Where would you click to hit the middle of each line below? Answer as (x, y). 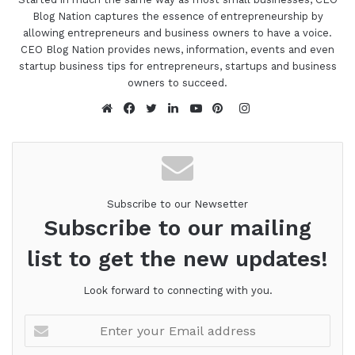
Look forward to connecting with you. (177, 290)
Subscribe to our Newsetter (177, 204)
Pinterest (248, 127)
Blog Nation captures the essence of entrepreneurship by (177, 16)
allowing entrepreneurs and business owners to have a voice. (177, 32)
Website (133, 127)
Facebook (160, 127)
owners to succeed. (177, 82)
